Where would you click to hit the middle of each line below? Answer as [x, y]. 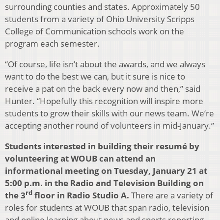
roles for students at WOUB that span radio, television [107, 207]
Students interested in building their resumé [96, 146]
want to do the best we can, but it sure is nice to [95, 76]
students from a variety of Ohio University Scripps [100, 19]
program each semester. [52, 43]
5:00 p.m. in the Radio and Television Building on [104, 183]
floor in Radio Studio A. [82, 195]
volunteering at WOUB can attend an [80, 158]
